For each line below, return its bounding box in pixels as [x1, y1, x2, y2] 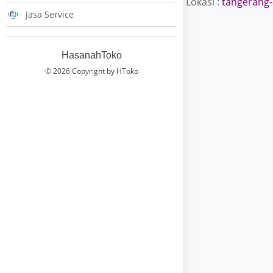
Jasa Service [26, 9, 74, 20]
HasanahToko [61, 50, 122, 60]
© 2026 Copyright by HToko [44, 66, 138, 76]
